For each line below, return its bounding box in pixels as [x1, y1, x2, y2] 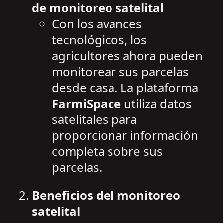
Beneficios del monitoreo [32, 187, 180, 204]
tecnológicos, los [52, 31, 147, 48]
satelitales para [52, 111, 137, 128]
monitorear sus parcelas [52, 63, 189, 80]
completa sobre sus [52, 143, 163, 160]
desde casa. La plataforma [52, 79, 198, 96]
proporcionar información [52, 127, 198, 144]
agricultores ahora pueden [52, 47, 203, 64]
